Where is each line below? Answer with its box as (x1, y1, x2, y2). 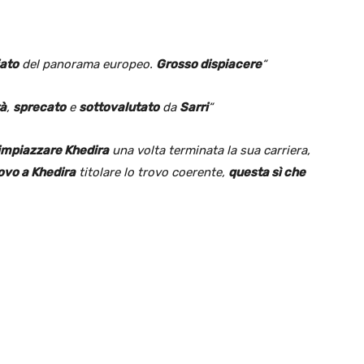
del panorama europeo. (19, 56, 156, 71)
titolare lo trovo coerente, (76, 164, 228, 180)
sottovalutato (79, 99, 159, 115)
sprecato (13, 99, 66, 115)
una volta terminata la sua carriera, (109, 142, 310, 158)
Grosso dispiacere (156, 56, 262, 71)
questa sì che (228, 164, 305, 180)
